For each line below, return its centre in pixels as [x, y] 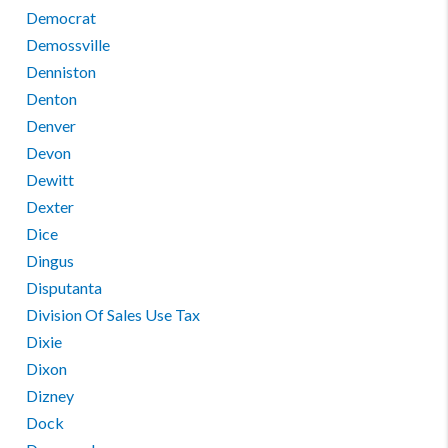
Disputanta [64, 287]
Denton [52, 98]
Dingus [50, 260]
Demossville [68, 44]
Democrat [61, 17]
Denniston [61, 71]
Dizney [50, 395]
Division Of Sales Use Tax [113, 314]
